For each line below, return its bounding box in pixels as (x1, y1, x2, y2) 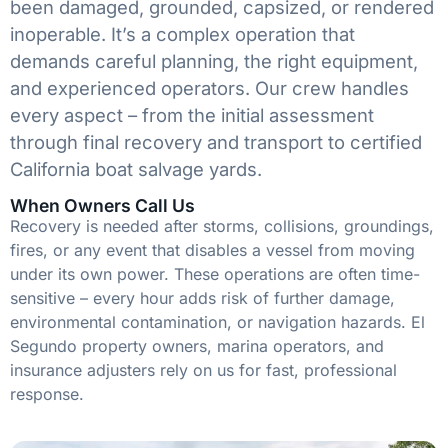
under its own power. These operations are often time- (10, 264, 420, 285)
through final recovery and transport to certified (10, 130, 422, 153)
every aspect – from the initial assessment (10, 103, 374, 126)
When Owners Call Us (10, 195, 195, 217)
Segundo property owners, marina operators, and (10, 336, 384, 357)
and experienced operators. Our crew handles (10, 76, 409, 99)
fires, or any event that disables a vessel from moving (10, 240, 415, 261)
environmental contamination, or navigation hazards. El (10, 312, 425, 333)
